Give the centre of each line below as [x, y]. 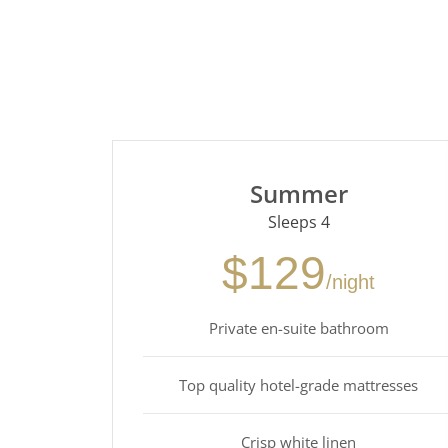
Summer [298, 193]
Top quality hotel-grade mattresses [299, 384]
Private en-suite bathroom [298, 327]
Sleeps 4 [298, 221]
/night [351, 281]
